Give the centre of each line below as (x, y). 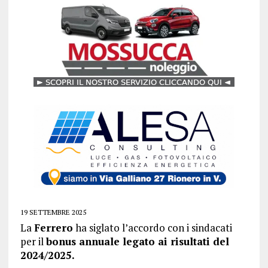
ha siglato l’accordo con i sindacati (152, 228)
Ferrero (53, 228)
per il (33, 242)
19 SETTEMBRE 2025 (53, 212)
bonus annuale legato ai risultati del (137, 242)
